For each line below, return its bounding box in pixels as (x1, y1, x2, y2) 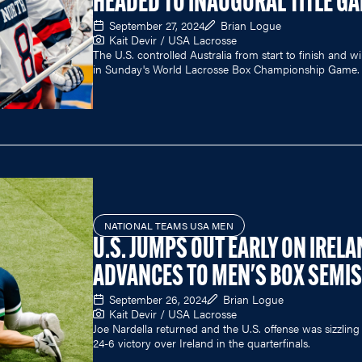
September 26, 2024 (109, 290, 207, 307)
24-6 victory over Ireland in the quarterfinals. (93, 334, 310, 351)
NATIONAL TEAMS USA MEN (104, 217, 234, 233)
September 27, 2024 (109, 17, 204, 34)
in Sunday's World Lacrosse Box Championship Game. (93, 61, 360, 78)
